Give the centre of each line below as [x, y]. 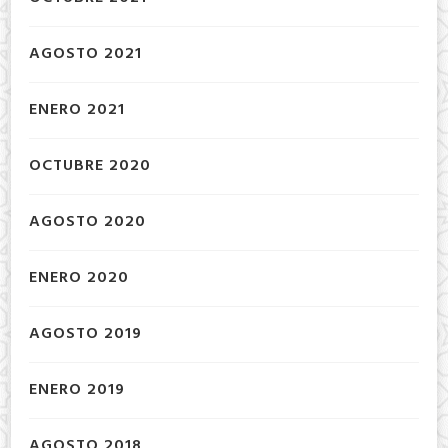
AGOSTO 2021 [85, 54]
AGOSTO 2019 [85, 334]
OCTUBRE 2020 [90, 166]
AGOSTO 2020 [87, 222]
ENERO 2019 [77, 390]
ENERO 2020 [79, 278]
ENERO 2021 [77, 110]
